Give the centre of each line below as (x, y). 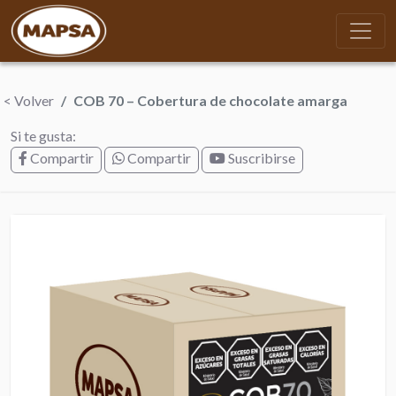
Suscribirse (260, 158)
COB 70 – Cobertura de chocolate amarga (210, 100)
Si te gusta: (43, 136)
